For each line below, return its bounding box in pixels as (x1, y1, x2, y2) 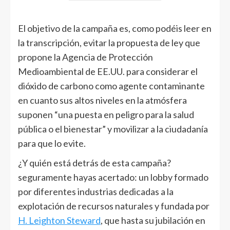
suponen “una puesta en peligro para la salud (18, 109, 194, 121)
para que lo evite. (18, 138, 86, 149)
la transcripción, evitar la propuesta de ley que (18, 37, 200, 49)
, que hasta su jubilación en (101, 215, 205, 226)
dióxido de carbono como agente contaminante (18, 80, 205, 92)
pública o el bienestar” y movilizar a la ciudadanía (18, 123, 208, 135)
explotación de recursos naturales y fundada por (18, 200, 209, 212)
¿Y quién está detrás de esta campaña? (18, 157, 171, 169)
